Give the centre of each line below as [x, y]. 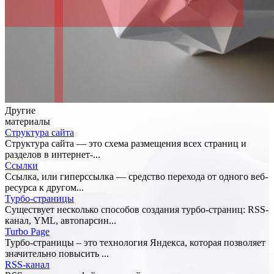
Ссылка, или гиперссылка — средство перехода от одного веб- [136, 177]
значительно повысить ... [57, 254]
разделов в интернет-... [53, 155]
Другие [20, 111]
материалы [28, 122]
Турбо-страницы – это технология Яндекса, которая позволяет [135, 243]
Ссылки [21, 166]
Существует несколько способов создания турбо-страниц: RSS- [137, 210]
